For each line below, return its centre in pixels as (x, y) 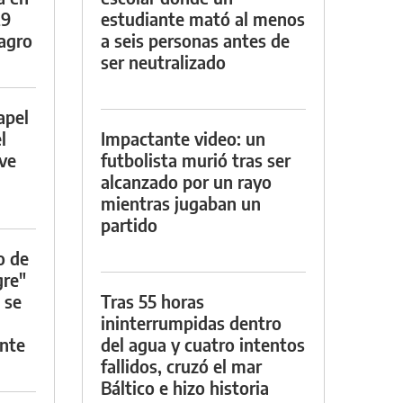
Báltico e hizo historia (185, 387)
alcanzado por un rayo (186, 181)
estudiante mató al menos (203, 18)
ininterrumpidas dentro (191, 322)
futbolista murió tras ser (196, 159)
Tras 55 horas (152, 300)
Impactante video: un (183, 138)
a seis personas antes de (195, 40)
